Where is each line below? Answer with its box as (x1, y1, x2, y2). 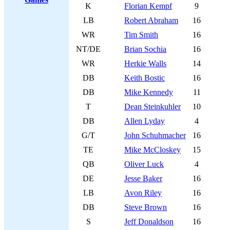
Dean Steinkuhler (124, 102, 181, 111)
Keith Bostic (124, 73, 165, 82)
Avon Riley (124, 188, 162, 197)
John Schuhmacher (124, 131, 186, 140)
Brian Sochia (124, 45, 166, 53)
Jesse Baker (124, 174, 162, 183)
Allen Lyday (124, 117, 165, 125)
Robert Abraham (124, 16, 178, 25)
